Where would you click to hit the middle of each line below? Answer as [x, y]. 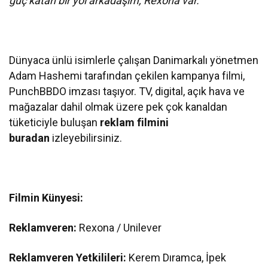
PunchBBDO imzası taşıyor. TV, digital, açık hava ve [127, 91]
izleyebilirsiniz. [87, 138]
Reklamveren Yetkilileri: [69, 257]
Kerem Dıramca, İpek [178, 257]
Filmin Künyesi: [46, 197]
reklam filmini [135, 122]
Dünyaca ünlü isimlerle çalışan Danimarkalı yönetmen [134, 60]
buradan [29, 138]
